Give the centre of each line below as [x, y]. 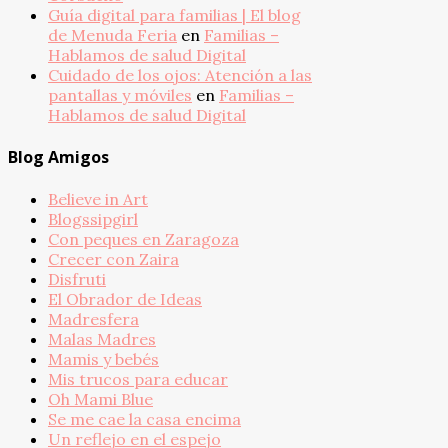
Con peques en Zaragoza [143, 239]
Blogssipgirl [93, 219]
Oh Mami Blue [100, 399]
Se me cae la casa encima [144, 419]
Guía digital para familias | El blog [174, 14]
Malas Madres [102, 339]
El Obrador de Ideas [125, 299]
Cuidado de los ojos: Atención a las [180, 74]
